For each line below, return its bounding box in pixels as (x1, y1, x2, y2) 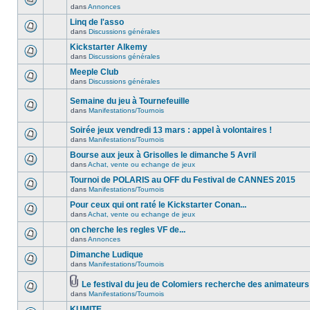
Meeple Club (70, 67, 118, 77)
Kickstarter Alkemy (70, 42, 147, 52)
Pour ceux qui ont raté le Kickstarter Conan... (70, 200, 246, 210)
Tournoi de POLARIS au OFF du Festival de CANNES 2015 (70, 175, 295, 185)
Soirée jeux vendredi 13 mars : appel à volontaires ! (70, 125, 272, 135)
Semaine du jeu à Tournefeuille (70, 96, 190, 106)
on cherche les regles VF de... (70, 225, 185, 235)
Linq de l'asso (70, 17, 124, 27)
